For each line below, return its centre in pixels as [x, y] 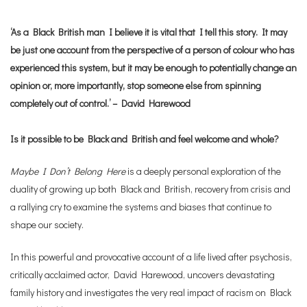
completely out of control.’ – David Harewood [100, 103]
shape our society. [47, 225]
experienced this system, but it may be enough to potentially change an [153, 68]
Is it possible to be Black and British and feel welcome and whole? [145, 139]
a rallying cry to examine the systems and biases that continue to [141, 207]
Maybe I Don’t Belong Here [68, 171]
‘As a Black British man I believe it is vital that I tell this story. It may [149, 32]
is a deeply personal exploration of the [203, 171]
